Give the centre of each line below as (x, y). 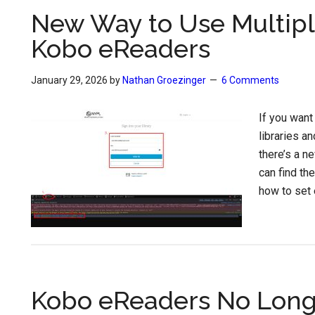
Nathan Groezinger (164, 80)
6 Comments (250, 80)
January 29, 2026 (69, 80)
